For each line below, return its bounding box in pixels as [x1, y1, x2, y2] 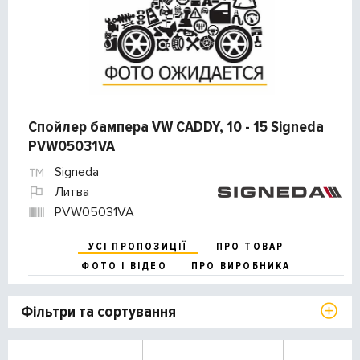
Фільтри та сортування [21, 302, 176, 322]
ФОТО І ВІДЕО [81, 260, 167, 273]
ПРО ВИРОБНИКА [190, 260, 291, 273]
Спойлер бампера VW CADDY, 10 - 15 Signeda [28, 117, 324, 137]
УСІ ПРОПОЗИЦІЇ [88, 240, 188, 254]
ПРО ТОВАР [215, 240, 284, 254]
